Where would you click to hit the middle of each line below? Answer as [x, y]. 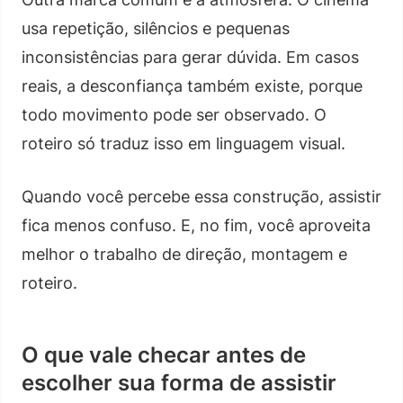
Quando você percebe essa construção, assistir [201, 196]
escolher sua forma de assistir [179, 382]
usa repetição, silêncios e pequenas [156, 28]
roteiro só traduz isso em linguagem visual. [184, 143]
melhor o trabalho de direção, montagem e [184, 254]
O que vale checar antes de [164, 354]
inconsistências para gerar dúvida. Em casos [190, 57]
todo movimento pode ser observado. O [174, 114]
